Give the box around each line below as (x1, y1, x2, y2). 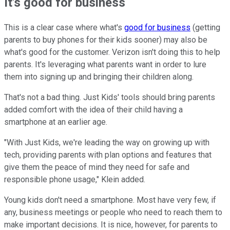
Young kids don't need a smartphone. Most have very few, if (4, 195, 216, 205)
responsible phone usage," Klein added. (4, 175, 145, 185)
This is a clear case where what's (4, 23, 124, 33)
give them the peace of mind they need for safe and (4, 162, 189, 172)
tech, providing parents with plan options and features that (4, 150, 212, 160)
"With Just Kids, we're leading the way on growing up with (4, 138, 209, 148)
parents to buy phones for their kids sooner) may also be (4, 35, 207, 45)
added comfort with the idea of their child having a (4, 105, 183, 115)
